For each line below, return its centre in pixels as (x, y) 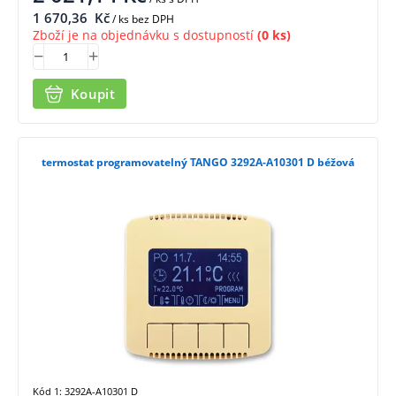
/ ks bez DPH (142, 19)
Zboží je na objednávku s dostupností (143, 34)
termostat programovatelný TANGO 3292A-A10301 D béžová (198, 163)
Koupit (93, 93)
